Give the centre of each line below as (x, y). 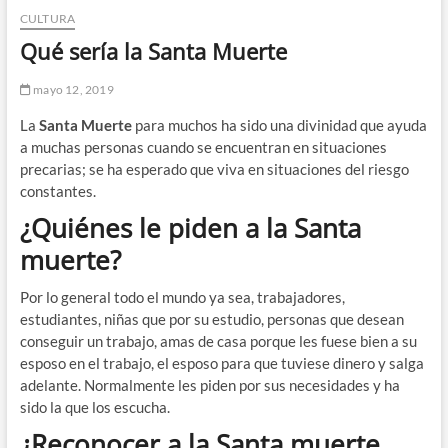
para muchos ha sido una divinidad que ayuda (280, 125)
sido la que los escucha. (94, 407)
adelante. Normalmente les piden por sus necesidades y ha (209, 385)
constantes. (57, 191)
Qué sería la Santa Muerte (153, 51)
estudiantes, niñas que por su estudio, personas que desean (211, 319)
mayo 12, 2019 (72, 90)
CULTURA (47, 19)
